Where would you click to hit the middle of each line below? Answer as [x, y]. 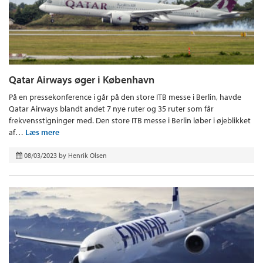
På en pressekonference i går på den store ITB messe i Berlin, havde [125, 97]
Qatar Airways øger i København [82, 79]
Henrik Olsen [87, 155]
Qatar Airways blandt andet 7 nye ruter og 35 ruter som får [111, 108]
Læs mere [42, 132]
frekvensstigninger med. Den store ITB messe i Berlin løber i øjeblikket [130, 120]
